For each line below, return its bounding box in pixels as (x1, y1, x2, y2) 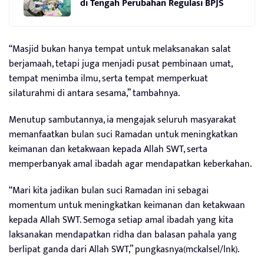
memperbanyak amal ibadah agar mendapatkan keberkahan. (9, 156, 252, 172)
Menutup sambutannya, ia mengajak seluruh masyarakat (9, 111, 236, 128)
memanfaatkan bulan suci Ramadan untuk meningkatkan (9, 126, 238, 143)
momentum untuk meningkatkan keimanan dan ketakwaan (9, 197, 245, 213)
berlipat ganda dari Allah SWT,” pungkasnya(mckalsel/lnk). (9, 241, 239, 258)
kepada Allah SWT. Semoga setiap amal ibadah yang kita (9, 212, 233, 228)
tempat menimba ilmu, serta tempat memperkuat (9, 70, 208, 87)
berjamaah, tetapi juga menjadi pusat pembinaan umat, (9, 55, 232, 72)
